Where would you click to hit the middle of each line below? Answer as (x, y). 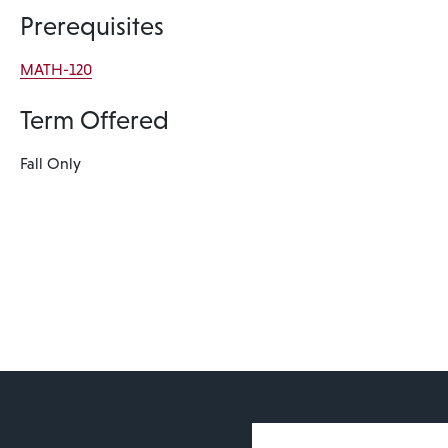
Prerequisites (92, 26)
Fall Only (51, 163)
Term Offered (95, 120)
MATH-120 (56, 69)
